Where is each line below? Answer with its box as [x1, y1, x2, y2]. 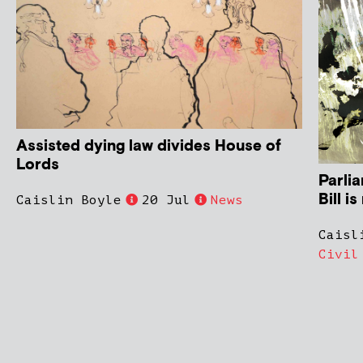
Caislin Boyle [16, 192, 122, 207]
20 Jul [142, 192, 190, 207]
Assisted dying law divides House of [16, 135, 281, 156]
